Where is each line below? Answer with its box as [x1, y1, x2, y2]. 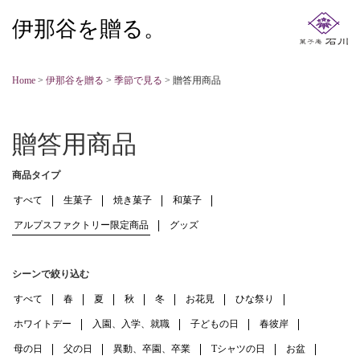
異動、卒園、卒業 [113, 343, 190, 354]
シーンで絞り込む [12, 268, 89, 280]
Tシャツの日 [211, 343, 265, 354]
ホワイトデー [14, 318, 72, 329]
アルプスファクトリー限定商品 [14, 219, 149, 231]
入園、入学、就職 [92, 318, 170, 329]
